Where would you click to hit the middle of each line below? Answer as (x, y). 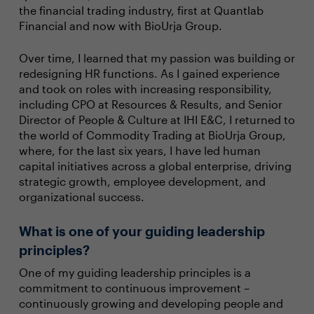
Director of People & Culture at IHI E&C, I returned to (157, 120)
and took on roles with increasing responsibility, (145, 89)
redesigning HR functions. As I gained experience (149, 73)
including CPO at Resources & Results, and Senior (150, 104)
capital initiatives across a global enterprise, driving (155, 166)
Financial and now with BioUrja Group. (120, 26)
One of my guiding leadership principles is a (135, 272)
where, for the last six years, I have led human (139, 150)
